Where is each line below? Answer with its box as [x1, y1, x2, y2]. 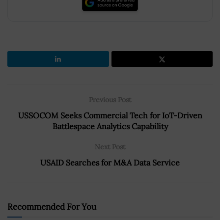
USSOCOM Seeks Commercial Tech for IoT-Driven [18, 110, 202, 120]
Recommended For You [7, 201, 96, 212]
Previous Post [89, 95, 131, 104]
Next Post [95, 142, 125, 151]
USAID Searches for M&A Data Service [40, 157, 180, 167]
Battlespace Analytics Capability [52, 121, 168, 131]
